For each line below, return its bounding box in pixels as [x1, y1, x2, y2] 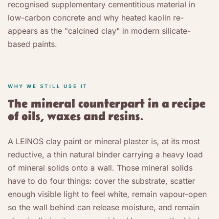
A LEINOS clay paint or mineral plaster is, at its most [8, 136, 200, 146]
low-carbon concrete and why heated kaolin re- [8, 12, 184, 22]
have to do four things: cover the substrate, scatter [8, 175, 195, 186]
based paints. [8, 39, 57, 49]
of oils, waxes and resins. [8, 109, 144, 124]
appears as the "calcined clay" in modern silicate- [8, 25, 191, 36]
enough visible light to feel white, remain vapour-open [8, 189, 207, 199]
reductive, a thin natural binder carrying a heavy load [8, 149, 203, 159]
